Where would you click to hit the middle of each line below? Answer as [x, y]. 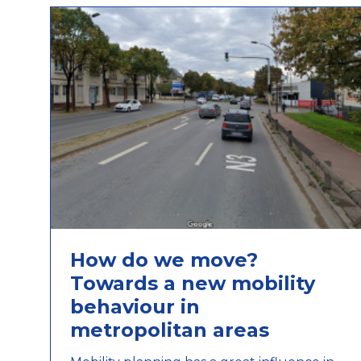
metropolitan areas [170, 330]
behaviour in [135, 306]
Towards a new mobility [193, 283]
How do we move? [164, 259]
